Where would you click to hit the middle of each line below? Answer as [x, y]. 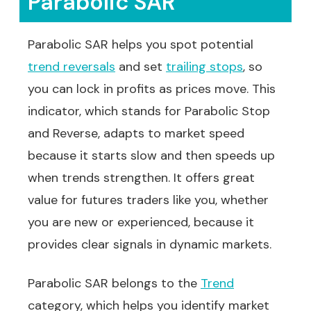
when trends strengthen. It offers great [141, 178]
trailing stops [204, 67]
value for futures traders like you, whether [148, 200]
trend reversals [72, 67]
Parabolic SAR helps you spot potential [141, 44]
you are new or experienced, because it [141, 222]
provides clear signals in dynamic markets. [150, 244]
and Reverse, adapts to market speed [136, 133]
